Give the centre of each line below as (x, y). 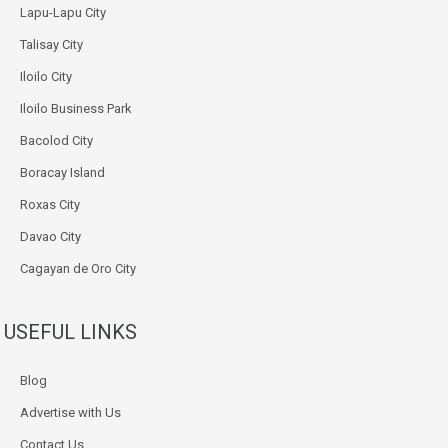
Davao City (50, 236)
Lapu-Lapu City (63, 12)
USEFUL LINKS (70, 331)
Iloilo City (46, 76)
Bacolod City (56, 140)
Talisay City (51, 44)
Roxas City (50, 204)
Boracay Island (62, 172)
